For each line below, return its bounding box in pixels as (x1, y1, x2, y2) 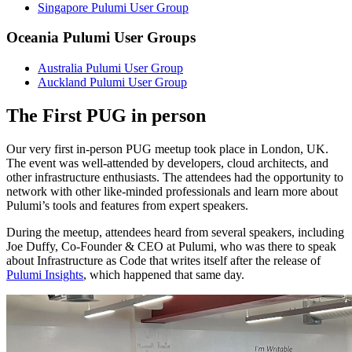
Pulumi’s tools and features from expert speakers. (6, 198, 248, 212)
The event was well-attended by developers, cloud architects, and (6, 156, 328, 170)
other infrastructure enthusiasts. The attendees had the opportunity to (6, 170, 343, 184)
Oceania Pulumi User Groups (6, 29, 196, 46)
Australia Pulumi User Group (38, 61, 183, 75)
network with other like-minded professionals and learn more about (6, 184, 338, 198)
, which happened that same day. (83, 267, 244, 281)
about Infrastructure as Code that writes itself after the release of (6, 253, 321, 267)
